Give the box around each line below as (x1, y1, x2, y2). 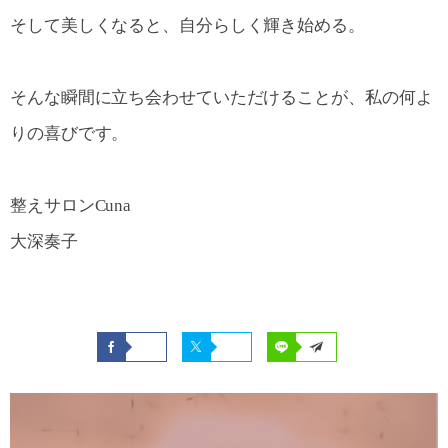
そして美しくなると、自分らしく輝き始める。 (10, 15, 365, 35)
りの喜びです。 (10, 123, 129, 143)
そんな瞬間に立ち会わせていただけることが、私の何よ (10, 87, 433, 107)
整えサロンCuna (10, 196, 132, 216)
